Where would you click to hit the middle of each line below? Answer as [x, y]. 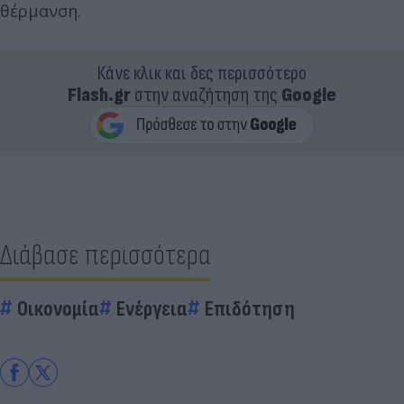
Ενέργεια [152, 309]
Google [309, 95]
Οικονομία [58, 309]
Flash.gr [99, 95]
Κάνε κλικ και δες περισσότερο [202, 73]
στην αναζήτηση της [206, 95]
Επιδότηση [250, 309]
